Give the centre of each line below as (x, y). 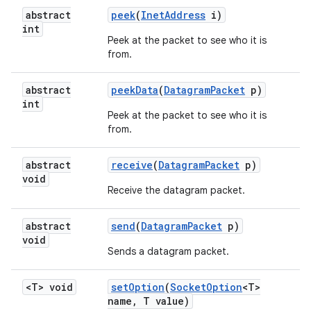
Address (185, 15)
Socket (188, 287)
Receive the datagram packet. (176, 190)
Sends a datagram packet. (168, 251)
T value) (163, 301)
